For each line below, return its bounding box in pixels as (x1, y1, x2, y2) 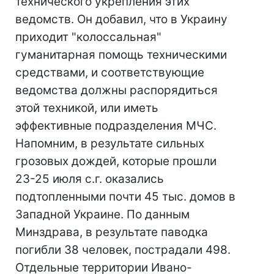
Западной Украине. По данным (15, 207, 190, 221)
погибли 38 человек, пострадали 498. (15, 243, 231, 257)
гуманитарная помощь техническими (15, 48, 227, 62)
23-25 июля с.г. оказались (15, 172, 164, 186)
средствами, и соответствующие (15, 65, 204, 80)
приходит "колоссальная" (15, 30, 161, 44)
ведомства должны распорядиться (15, 83, 218, 97)
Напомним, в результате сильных (15, 136, 204, 150)
